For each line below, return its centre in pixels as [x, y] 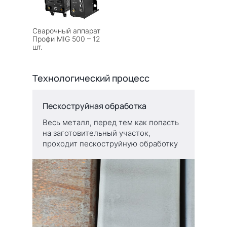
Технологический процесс [91, 78]
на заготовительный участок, [97, 133]
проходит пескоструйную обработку [110, 143]
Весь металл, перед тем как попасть [111, 122]
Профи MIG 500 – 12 [66, 39]
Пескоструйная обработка [94, 106]
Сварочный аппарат [66, 30]
